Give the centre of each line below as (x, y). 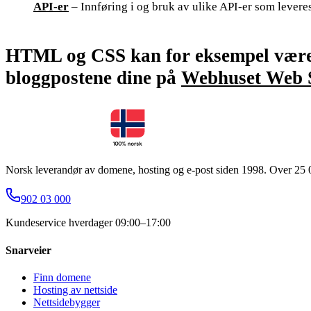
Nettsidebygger (67, 302)
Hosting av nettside (75, 289)
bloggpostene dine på (93, 77)
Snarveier (28, 250)
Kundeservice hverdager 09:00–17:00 (88, 223)
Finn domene (62, 277)
